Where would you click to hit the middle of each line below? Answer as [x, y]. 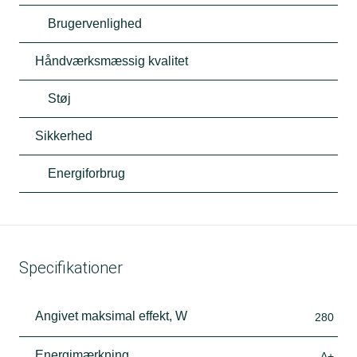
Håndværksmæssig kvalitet [112, 61]
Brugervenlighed [95, 24]
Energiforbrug [86, 174]
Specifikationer [71, 268]
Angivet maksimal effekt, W [111, 316]
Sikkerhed [64, 136]
